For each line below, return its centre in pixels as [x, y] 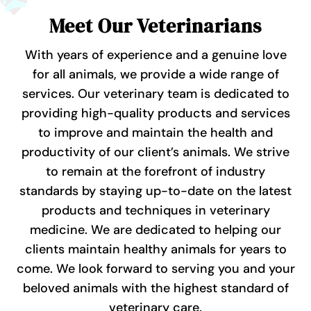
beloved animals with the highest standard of [155, 288]
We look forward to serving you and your [175, 268]
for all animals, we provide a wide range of [155, 74]
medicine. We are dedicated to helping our [155, 229]
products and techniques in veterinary [155, 210]
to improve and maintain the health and [155, 132]
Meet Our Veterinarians [155, 25]
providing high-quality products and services [155, 113]
